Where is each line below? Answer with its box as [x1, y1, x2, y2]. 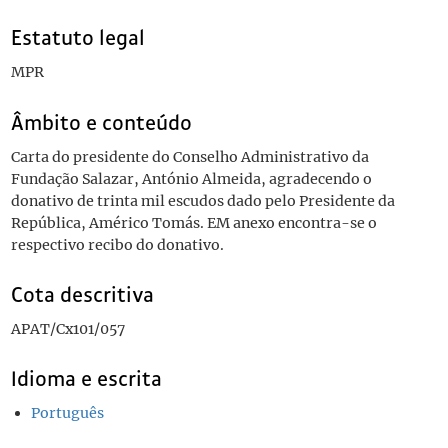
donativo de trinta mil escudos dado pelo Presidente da [10, 191, 395, 210]
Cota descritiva [10, 283, 154, 307]
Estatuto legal [10, 26, 145, 51]
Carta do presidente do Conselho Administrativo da [10, 147, 369, 166]
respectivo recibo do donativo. [10, 235, 224, 254]
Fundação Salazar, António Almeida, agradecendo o [10, 169, 372, 188]
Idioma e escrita [10, 367, 162, 392]
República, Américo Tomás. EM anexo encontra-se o [10, 213, 377, 232]
